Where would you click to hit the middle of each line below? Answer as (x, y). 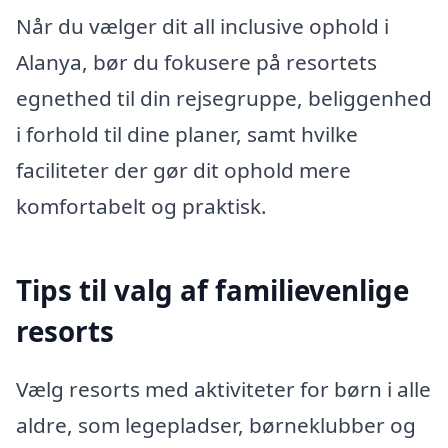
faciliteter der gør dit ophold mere (183, 170)
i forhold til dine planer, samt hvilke (187, 134)
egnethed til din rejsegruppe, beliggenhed (224, 98)
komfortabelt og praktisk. (141, 206)
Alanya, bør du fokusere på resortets (196, 62)
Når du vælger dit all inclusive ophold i (202, 26)
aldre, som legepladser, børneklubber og (216, 424)
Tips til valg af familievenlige (212, 290)
